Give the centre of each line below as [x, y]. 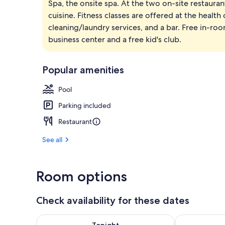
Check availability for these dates [113, 200]
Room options [82, 176]
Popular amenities [83, 70]
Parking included [85, 105]
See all [52, 139]
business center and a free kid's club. [115, 39]
